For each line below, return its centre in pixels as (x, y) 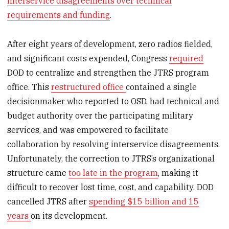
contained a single (162, 87)
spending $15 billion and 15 (144, 201)
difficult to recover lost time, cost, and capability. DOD (111, 187)
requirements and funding (59, 15)
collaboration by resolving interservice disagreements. (114, 144)
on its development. (69, 215)
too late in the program (113, 173)
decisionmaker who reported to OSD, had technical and (113, 101)
